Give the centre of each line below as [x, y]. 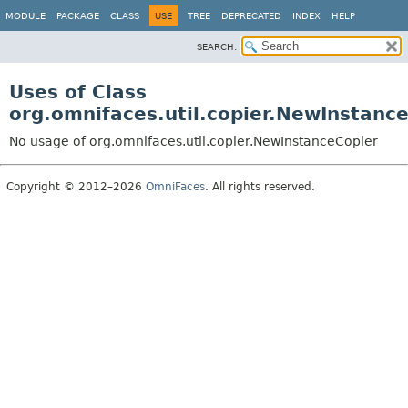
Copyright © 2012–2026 [76, 187]
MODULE [25, 16]
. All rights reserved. [260, 187]
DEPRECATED [251, 16]
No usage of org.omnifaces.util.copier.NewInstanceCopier [194, 141]
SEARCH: [217, 47]
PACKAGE [78, 16]
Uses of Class [78, 92]
